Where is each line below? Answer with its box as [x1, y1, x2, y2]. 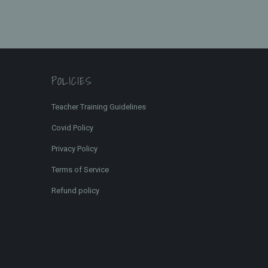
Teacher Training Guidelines [51, 102, 146, 112]
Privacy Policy [51, 144, 98, 154]
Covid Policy [51, 123, 93, 133]
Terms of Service [51, 165, 109, 175]
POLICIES [51, 72, 92, 90]
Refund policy [51, 186, 99, 196]
